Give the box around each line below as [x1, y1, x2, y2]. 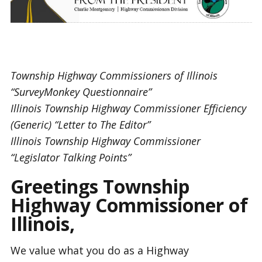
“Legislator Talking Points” [10, 150, 131, 164]
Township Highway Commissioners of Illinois [10, 68, 218, 82]
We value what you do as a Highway [10, 243, 189, 257]
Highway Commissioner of [10, 192, 248, 218]
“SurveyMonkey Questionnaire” [10, 84, 222, 99]
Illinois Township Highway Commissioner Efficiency [10, 101, 246, 115]
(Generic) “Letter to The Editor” [10, 117, 153, 132]
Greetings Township [10, 173, 189, 199]
